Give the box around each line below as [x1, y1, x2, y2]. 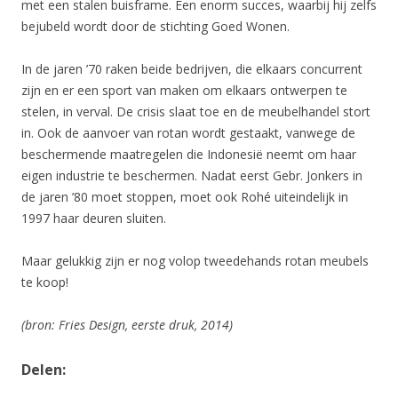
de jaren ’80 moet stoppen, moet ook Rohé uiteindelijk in [21, 188, 348, 206]
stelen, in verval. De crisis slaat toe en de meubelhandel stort [21, 103, 370, 121]
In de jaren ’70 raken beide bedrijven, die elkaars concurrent [21, 60, 362, 78]
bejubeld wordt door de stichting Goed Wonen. [21, 18, 290, 36]
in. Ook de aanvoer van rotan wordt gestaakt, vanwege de [21, 124, 355, 142]
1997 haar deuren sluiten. [21, 210, 166, 227]
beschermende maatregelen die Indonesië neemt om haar [21, 146, 356, 163]
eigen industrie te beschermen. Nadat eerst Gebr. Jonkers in [21, 167, 362, 185]
